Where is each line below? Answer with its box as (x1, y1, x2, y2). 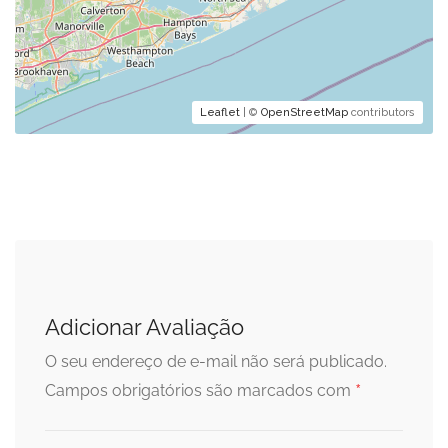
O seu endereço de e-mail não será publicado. (45, 352, 387, 372)
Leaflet (200, 106, 240, 120)
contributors (348, 106, 415, 120)
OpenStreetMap (261, 106, 348, 120)
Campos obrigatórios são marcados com (45, 381, 355, 401)
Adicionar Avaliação (45, 314, 244, 341)
